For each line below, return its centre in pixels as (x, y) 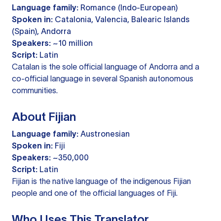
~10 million (72, 43)
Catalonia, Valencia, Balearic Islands (121, 19)
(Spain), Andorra (41, 31)
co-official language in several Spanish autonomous (103, 79)
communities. (35, 91)
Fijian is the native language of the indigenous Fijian (101, 181)
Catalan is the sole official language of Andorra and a (106, 67)
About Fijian (44, 117)
